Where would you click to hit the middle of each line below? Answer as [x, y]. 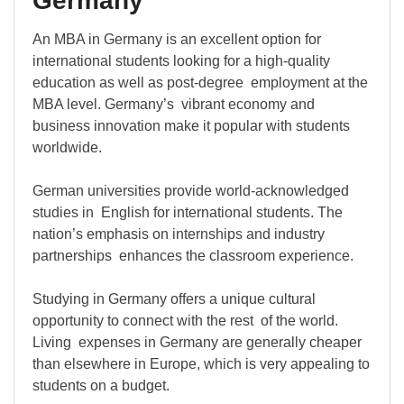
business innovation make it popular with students [191, 126]
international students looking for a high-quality [181, 61]
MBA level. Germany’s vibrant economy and [174, 105]
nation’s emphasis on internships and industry [179, 234]
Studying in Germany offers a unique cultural [174, 299]
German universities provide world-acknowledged [191, 191]
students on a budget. [101, 386]
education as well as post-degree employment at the [200, 83]
